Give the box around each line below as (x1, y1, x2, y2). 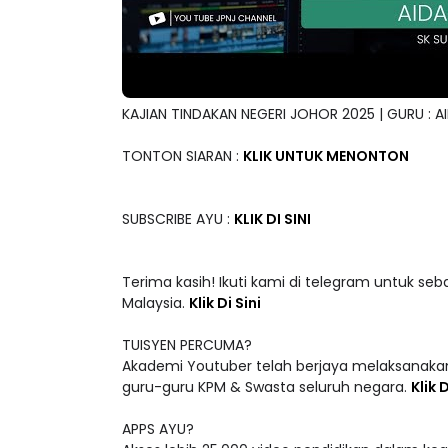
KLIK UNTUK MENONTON (243, 146, 409, 167)
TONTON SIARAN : (122, 146, 243, 167)
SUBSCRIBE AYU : (122, 209, 234, 230)
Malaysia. (122, 293, 189, 314)
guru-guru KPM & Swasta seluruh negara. (122, 377, 411, 398)
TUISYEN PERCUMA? (122, 335, 252, 356)
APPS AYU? (122, 419, 194, 440)
